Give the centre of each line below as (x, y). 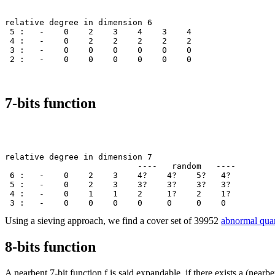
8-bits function (50, 246)
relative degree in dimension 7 (79, 157)
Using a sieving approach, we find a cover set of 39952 (113, 221)
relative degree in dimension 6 (79, 23)
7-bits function (50, 103)
